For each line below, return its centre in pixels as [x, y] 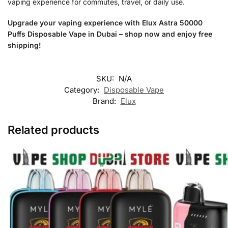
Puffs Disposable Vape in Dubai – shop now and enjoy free [110, 34]
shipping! [24, 45]
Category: [83, 90]
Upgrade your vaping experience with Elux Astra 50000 [105, 23]
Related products [53, 130]
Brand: [105, 101]
